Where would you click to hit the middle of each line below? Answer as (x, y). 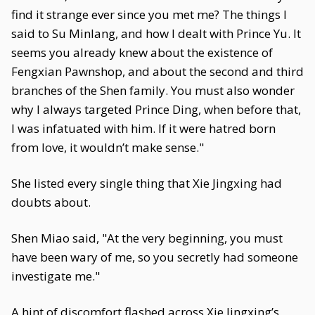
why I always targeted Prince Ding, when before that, (156, 109)
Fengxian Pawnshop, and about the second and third (157, 71)
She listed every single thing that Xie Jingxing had (147, 183)
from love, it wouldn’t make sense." (108, 147)
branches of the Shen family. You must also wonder (153, 90)
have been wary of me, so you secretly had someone (155, 257)
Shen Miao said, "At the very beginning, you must (147, 238)
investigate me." (56, 276)
